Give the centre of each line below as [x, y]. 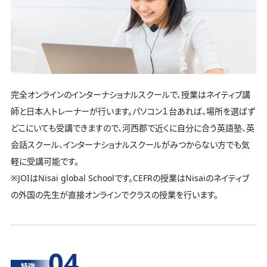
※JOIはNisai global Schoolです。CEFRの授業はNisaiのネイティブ [130, 178]
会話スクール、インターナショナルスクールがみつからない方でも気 [130, 145]
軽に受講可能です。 [45, 162]
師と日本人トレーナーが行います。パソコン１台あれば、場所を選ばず [133, 111]
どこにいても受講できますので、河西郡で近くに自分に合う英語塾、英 [133, 128]
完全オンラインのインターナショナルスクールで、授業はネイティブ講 [131, 95]
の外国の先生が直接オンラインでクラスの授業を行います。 [114, 195]
